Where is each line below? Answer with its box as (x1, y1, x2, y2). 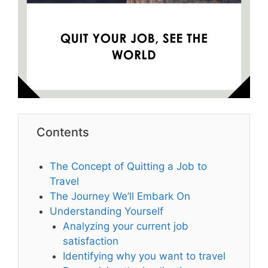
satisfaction (63, 234, 119, 247)
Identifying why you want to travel (63, 249, 226, 262)
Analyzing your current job (63, 220, 189, 232)
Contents (36, 124, 89, 139)
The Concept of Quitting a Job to (50, 160, 208, 172)
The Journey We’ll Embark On (50, 190, 191, 202)
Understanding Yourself (50, 205, 164, 217)
